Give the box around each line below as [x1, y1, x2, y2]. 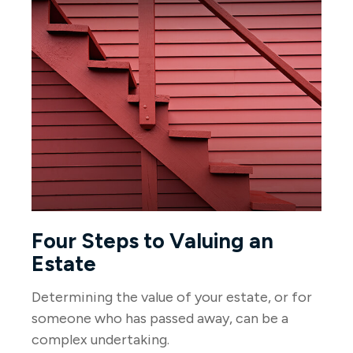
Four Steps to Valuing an [32, 227, 273, 254]
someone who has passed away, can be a [32, 309, 288, 327]
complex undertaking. [32, 330, 169, 348]
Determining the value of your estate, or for [32, 288, 312, 306]
